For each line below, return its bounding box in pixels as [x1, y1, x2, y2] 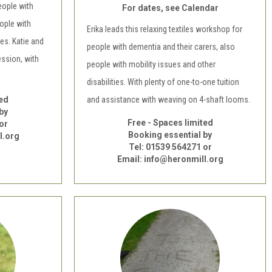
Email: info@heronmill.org [117, 154, 223, 164]
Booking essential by [128, 130, 212, 140]
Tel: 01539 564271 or [128, 142, 212, 152]
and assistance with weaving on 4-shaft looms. [87, 95, 252, 104]
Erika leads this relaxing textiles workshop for [87, 24, 242, 34]
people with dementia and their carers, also [87, 42, 235, 52]
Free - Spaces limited [127, 118, 213, 127]
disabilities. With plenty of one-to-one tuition [87, 77, 239, 87]
